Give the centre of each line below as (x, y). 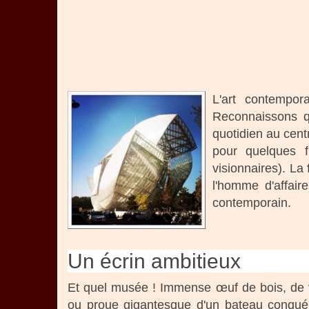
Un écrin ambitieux (154, 261)
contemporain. (252, 203)
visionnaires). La (260, 168)
